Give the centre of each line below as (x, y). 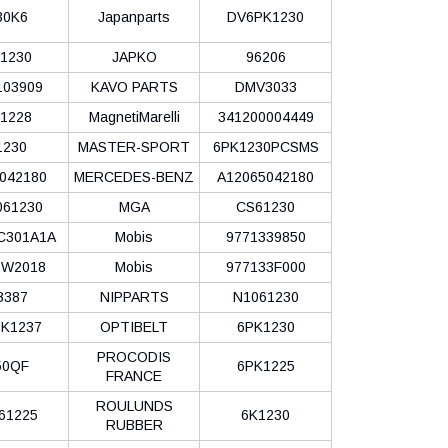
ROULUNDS (134, 405)
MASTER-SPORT (134, 146)
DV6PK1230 (265, 16)
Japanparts (134, 16)
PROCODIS (134, 356)
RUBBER (134, 424)
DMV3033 (265, 86)
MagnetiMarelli (134, 116)
